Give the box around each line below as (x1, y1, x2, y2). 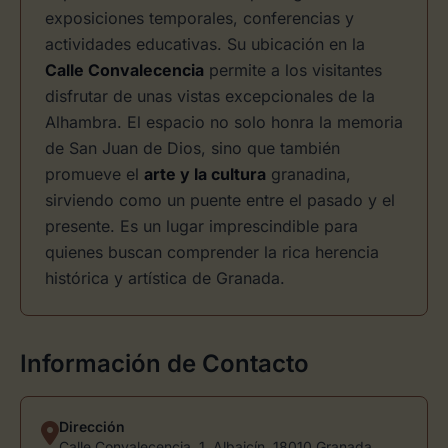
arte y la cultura (144, 164, 266, 184)
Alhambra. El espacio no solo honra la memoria (45, 112, 403, 132)
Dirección (59, 418, 125, 435)
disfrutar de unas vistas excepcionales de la (45, 86, 375, 106)
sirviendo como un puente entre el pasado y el (45, 190, 395, 210)
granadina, (266, 164, 351, 184)
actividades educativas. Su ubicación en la (45, 34, 365, 54)
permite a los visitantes (204, 60, 382, 80)
